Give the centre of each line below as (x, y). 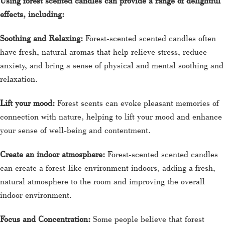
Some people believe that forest (149, 218)
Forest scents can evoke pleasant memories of (137, 102)
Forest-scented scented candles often (149, 38)
